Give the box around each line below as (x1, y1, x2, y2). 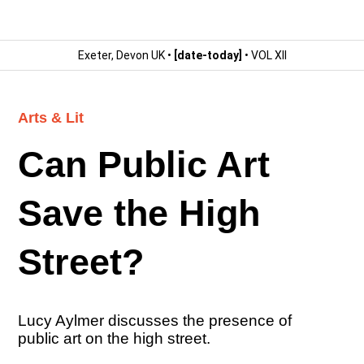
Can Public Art (18, 144, 271, 185)
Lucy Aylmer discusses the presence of (18, 312, 292, 330)
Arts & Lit (18, 110, 84, 127)
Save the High (18, 193, 261, 234)
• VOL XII (241, 49, 287, 63)
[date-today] (173, 49, 242, 63)
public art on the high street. (18, 330, 211, 348)
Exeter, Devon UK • (77, 49, 174, 63)
